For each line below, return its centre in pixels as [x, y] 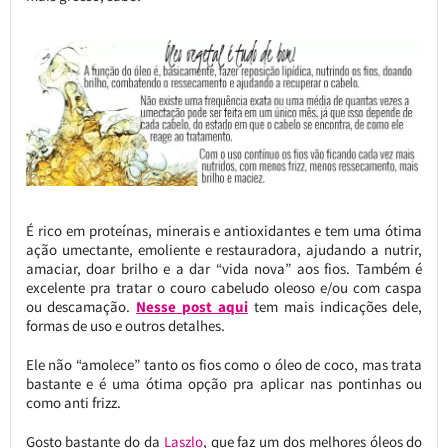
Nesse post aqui [192, 306]
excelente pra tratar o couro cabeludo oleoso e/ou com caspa [224, 287]
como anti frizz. [73, 402]
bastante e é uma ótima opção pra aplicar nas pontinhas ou [224, 383]
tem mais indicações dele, [335, 306]
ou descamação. [81, 306]
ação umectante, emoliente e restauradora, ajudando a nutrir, [224, 249]
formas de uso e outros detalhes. [125, 325]
